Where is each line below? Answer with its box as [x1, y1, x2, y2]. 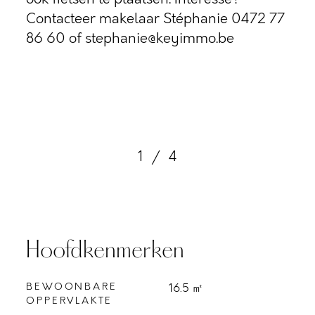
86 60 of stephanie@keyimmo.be [26, 29, 235, 48]
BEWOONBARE [26, 280, 117, 293]
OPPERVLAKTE [26, 294, 113, 307]
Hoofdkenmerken [26, 239, 185, 264]
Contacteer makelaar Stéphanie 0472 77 [26, 9, 285, 28]
